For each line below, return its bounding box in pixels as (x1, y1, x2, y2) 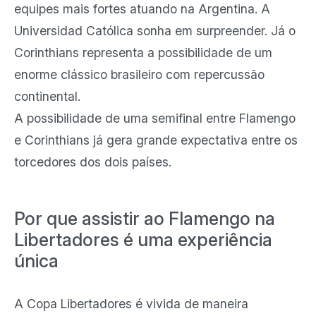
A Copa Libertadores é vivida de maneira (14, 296, 248, 311)
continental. (14, 89, 80, 104)
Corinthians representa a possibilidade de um (14, 45, 272, 60)
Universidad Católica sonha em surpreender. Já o (14, 23, 296, 38)
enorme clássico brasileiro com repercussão (14, 67, 265, 82)
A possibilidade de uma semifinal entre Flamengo (14, 111, 296, 126)
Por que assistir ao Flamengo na (14, 208, 275, 229)
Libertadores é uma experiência (14, 229, 272, 250)
